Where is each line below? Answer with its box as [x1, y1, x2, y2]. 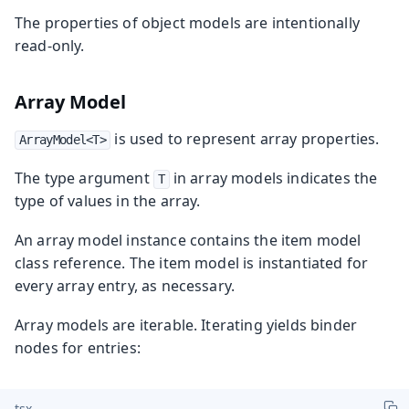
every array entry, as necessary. [15, 275, 236, 296]
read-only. [15, 35, 85, 56]
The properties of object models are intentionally [15, 12, 360, 33]
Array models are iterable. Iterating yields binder [15, 314, 358, 335]
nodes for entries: [15, 337, 141, 358]
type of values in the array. [15, 190, 201, 211]
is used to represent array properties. [110, 128, 380, 149]
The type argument [15, 167, 153, 188]
